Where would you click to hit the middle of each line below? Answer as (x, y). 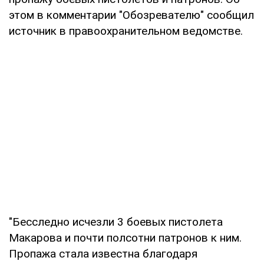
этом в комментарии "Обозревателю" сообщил (131, 15)
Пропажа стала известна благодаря (103, 253)
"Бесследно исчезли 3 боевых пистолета (116, 222)
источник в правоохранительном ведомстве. (126, 31)
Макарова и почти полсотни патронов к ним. (125, 237)
